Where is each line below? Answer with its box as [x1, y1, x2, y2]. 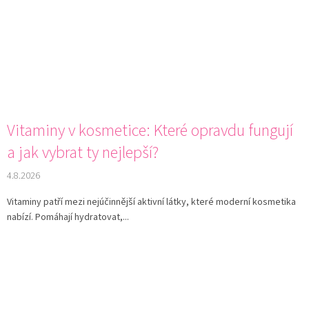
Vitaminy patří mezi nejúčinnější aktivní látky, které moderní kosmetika [7, 195, 296, 210]
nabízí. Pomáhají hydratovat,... [7, 210, 129, 225]
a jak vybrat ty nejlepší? [7, 141, 159, 166]
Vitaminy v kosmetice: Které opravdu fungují [7, 119, 293, 143]
